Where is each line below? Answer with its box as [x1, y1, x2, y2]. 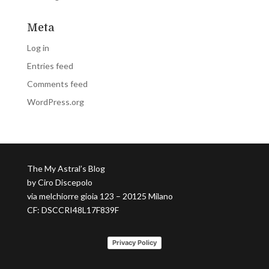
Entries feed [26, 60, 73, 71]
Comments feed [26, 78, 88, 89]
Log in [26, 42, 49, 53]
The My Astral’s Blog [26, 163, 105, 174]
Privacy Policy [112, 238, 157, 247]
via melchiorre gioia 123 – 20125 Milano [26, 190, 173, 201]
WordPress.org [26, 96, 84, 107]
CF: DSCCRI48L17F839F [26, 204, 119, 215]
